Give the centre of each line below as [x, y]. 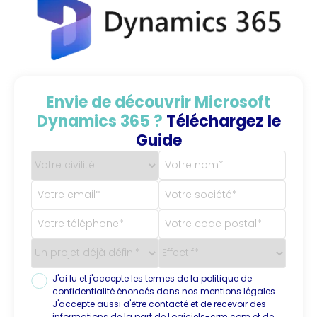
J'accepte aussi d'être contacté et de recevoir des [160, 304]
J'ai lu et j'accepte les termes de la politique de [152, 278]
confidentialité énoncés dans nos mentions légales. [165, 291]
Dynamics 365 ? [101, 121]
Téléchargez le [223, 121]
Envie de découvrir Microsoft [158, 102]
